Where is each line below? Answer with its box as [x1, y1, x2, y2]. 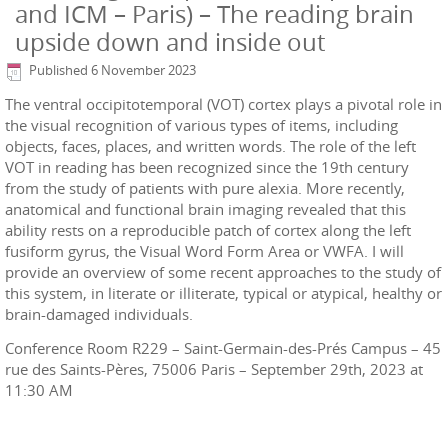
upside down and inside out [15, 26, 325, 58]
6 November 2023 [91, 61, 196, 79]
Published [29, 61, 88, 79]
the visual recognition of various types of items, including [5, 114, 398, 135]
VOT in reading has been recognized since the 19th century [5, 156, 409, 177]
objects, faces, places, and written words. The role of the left [5, 135, 416, 156]
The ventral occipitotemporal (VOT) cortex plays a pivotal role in [5, 93, 442, 114]
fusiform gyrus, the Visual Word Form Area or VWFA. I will [5, 240, 404, 261]
